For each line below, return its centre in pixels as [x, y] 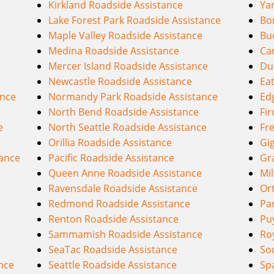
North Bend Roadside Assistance [124, 112]
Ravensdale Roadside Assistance [123, 188]
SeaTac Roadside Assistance [113, 249]
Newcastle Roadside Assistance [120, 81]
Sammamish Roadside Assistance [126, 234]
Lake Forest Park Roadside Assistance [135, 20]
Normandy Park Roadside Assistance [133, 96]
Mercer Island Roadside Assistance [128, 66]
